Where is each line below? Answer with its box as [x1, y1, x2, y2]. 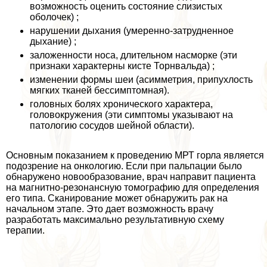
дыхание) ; [30, 36, 76, 47]
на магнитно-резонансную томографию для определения [6, 182, 259, 193]
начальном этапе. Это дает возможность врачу [6, 204, 213, 215]
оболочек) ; [30, 12, 79, 23]
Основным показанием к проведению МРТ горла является [6, 150, 264, 161]
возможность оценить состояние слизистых [30, 1, 222, 12]
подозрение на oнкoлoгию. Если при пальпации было [6, 161, 242, 172]
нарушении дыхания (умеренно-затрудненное [30, 26, 234, 36]
